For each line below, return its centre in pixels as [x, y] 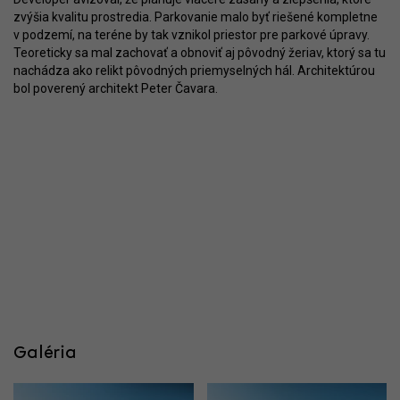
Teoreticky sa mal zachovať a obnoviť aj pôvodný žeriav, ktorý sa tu [200, 53]
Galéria [45, 354]
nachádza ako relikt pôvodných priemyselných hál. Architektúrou [194, 71]
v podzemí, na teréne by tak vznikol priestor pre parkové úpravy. [192, 35]
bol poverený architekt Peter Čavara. [116, 88]
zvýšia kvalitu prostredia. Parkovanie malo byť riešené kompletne [196, 17]
